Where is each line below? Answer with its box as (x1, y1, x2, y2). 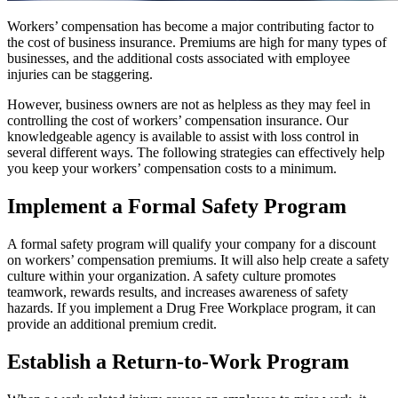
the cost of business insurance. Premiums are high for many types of (7, 34, 386, 50)
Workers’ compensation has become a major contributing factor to (7, 18, 374, 34)
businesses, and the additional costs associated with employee (7, 50, 350, 66)
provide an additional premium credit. (7, 315, 217, 331)
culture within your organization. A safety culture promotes (7, 267, 336, 283)
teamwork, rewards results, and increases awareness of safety (7, 283, 348, 299)
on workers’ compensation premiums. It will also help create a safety (7, 251, 389, 267)
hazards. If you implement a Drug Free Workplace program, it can (7, 299, 376, 315)
